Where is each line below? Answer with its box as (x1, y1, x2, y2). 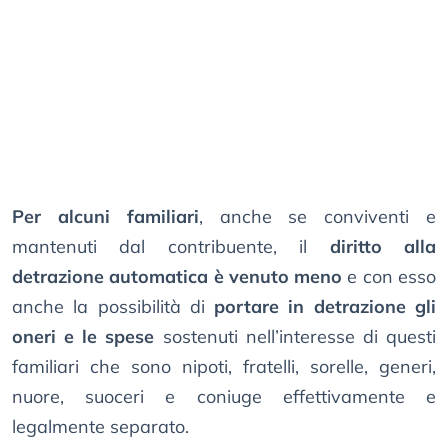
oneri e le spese (12, 325, 155, 349)
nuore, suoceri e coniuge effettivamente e (12, 385, 436, 409)
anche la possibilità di (12, 295, 215, 319)
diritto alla (329, 235, 437, 259)
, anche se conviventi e (198, 205, 437, 229)
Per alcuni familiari (12, 205, 199, 229)
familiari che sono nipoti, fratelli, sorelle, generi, (12, 355, 436, 379)
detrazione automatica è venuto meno (12, 265, 343, 289)
